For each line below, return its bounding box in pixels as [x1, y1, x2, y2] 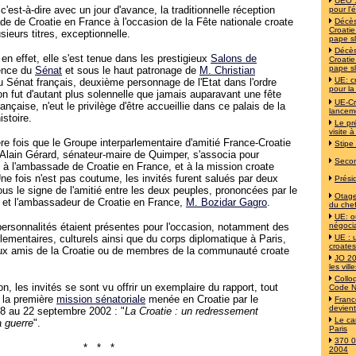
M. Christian [199, 64, 255, 76]
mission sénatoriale [56, 293, 145, 305]
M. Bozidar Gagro [186, 196, 267, 208]
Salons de [211, 52, 257, 64]
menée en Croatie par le [145, 293, 258, 305]
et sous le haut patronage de [62, 64, 199, 76]
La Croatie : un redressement [125, 305, 258, 317]
